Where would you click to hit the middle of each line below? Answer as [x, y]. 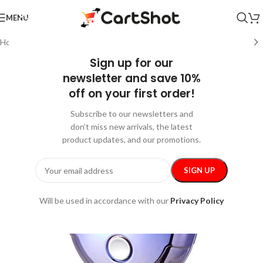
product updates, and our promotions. [131, 139]
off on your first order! [131, 94]
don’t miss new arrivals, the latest [131, 127]
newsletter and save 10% [131, 78]
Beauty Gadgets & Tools [105, 42]
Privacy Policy [197, 200]
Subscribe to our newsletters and [131, 114]
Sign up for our [131, 63]
